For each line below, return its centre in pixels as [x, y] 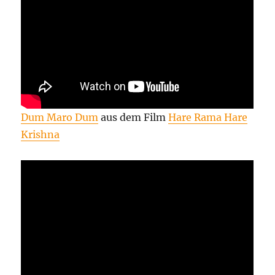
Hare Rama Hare [208, 118]
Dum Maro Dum [60, 118]
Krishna [41, 135]
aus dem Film [134, 118]
